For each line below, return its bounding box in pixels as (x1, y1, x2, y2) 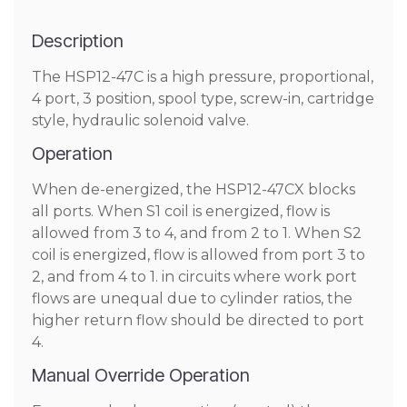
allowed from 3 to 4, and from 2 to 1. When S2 (32, 224, 362, 242)
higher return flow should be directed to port (32, 312, 364, 329)
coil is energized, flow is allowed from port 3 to (32, 246, 365, 263)
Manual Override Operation (32, 364, 250, 386)
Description (32, 30, 124, 52)
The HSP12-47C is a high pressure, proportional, (32, 68, 373, 85)
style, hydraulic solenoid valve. (32, 112, 249, 129)
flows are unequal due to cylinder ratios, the (32, 290, 352, 307)
